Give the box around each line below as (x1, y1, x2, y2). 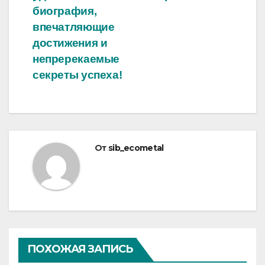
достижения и (33, 37, 108, 50)
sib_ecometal (108, 143, 164, 154)
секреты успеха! (33, 69, 122, 82)
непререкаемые (33, 53, 120, 66)
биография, (33, 5, 97, 18)
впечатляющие (33, 21, 115, 34)
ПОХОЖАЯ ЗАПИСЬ (27, 243, 133, 256)
